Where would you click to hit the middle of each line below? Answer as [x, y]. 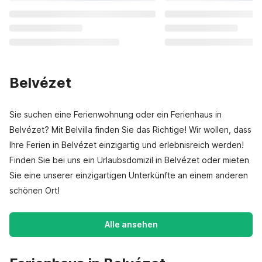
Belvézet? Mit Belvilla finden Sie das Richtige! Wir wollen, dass [130, 130]
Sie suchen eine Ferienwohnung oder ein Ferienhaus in [116, 114]
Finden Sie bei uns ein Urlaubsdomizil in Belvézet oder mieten [129, 160]
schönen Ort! [35, 190]
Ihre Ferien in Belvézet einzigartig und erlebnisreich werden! [127, 145]
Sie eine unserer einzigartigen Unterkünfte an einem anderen [129, 175]
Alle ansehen [131, 224]
